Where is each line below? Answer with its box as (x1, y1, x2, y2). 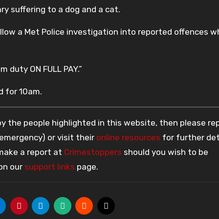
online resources (96, 132, 160, 142)
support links (24, 161, 75, 172)
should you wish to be (122, 147, 208, 157)
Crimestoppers (64, 147, 122, 157)
